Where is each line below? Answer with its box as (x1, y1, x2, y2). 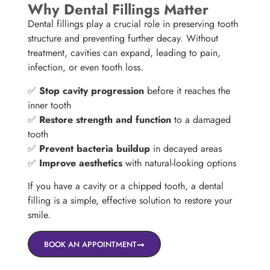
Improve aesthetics (39, 155, 123, 170)
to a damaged (171, 112, 231, 127)
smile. (28, 207, 51, 222)
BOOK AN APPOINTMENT (44, 239, 137, 251)
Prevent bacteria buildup (39, 141, 151, 155)
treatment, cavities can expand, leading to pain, (28, 46, 221, 60)
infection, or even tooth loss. (28, 60, 144, 75)
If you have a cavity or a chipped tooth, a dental (28, 178, 224, 193)
